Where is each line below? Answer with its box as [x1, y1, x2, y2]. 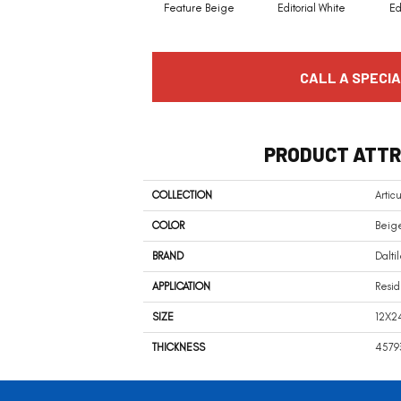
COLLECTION [152, 189, 212, 202]
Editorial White [277, 2, 346, 15]
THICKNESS [152, 341, 205, 354]
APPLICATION [152, 280, 210, 294]
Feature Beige [164, 2, 235, 15]
